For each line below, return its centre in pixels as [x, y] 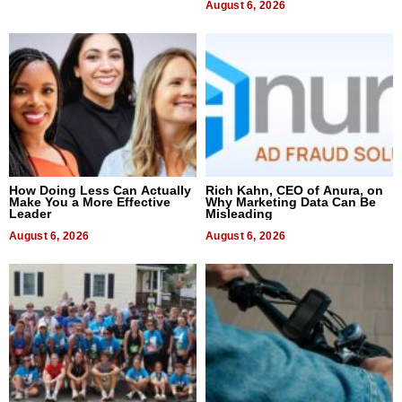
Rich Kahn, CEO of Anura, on [294, 191]
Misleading [239, 214]
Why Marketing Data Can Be [291, 202]
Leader [30, 214]
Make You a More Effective [90, 202]
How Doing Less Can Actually [100, 191]
